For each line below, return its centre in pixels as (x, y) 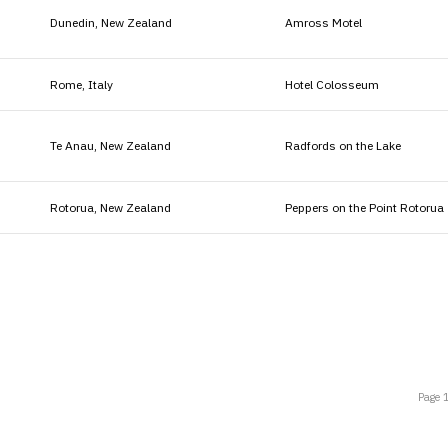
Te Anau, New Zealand (110, 145)
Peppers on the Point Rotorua (364, 207)
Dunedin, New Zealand (111, 22)
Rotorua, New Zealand (110, 207)
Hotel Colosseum (332, 84)
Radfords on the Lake (343, 145)
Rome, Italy (81, 84)
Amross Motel (323, 22)
